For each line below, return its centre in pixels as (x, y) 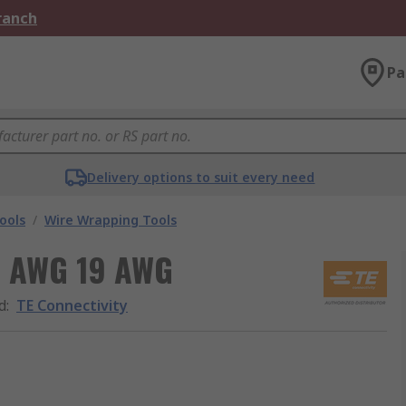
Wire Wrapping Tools (111, 220)
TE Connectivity (72, 305)
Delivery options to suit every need (201, 177)
